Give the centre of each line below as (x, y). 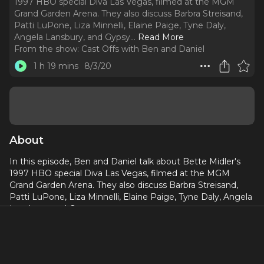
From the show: (47, 49)
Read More (161, 37)
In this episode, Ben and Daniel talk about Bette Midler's (125, 161)
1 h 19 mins (56, 66)
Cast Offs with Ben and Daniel (143, 49)
